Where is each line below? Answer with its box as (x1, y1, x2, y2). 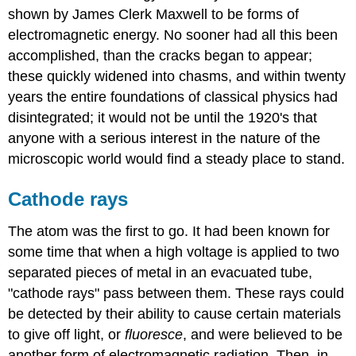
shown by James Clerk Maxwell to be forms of (8, 6, 300, 22)
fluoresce (125, 326, 184, 342)
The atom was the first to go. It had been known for (8, 222, 331, 239)
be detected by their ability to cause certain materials (8, 305, 342, 322)
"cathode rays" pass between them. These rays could (8, 284, 345, 301)
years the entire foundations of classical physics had (8, 88, 339, 105)
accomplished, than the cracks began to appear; (8, 47, 313, 64)
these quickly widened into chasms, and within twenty (8, 68, 346, 84)
